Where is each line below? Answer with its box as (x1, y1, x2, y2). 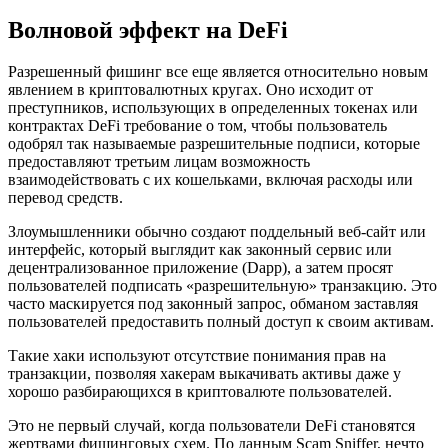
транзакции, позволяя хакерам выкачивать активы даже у (8, 365, 401, 383)
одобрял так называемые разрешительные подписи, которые (8, 135, 420, 153)
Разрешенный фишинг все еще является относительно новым (8, 63, 428, 81)
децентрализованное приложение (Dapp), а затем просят (8, 259, 393, 277)
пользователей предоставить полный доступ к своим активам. (8, 313, 434, 331)
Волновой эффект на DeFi (8, 16, 288, 43)
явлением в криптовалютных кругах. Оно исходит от (8, 81, 373, 99)
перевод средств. (8, 189, 123, 207)
